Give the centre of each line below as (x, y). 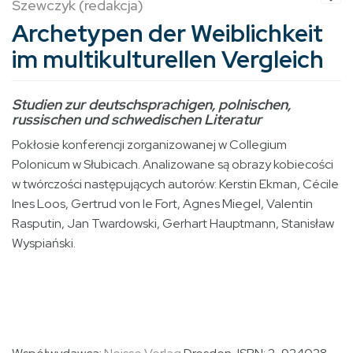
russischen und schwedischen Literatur (137, 120)
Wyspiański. (44, 243)
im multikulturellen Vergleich (168, 59)
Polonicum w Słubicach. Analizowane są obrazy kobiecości (173, 165)
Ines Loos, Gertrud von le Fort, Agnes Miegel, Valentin (162, 204)
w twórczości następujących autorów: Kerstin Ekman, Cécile (175, 184)
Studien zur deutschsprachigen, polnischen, (151, 105)
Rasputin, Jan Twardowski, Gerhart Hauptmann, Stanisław (173, 224)
